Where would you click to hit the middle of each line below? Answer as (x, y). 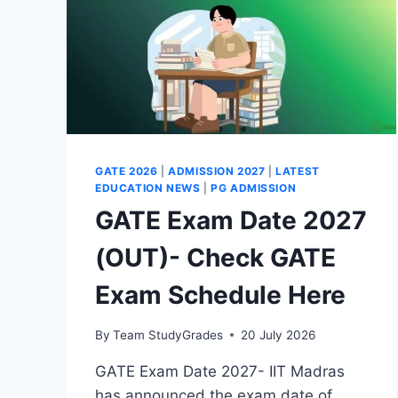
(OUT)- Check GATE (215, 258)
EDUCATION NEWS (148, 188)
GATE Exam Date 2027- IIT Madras (220, 371)
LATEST (298, 171)
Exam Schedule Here (220, 295)
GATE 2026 (127, 171)
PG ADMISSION (254, 188)
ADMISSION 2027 (217, 171)
